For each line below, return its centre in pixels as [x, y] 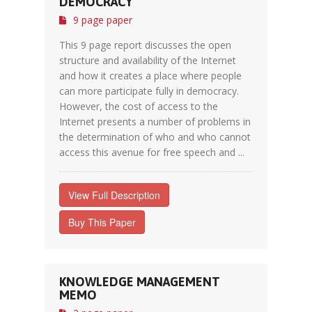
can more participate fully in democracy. [149, 91]
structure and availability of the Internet [148, 60]
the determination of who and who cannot [155, 137]
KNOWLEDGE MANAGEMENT [140, 282]
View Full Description [114, 195]
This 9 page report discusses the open [145, 45]
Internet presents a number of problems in [155, 122]
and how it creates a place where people [150, 76]
